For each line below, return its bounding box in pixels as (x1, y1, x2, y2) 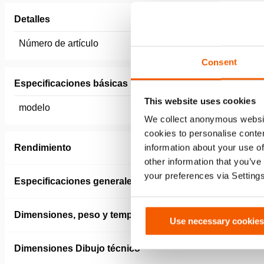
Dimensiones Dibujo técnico (14, 243, 140, 253)
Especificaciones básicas (14, 78, 128, 88)
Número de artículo (19, 38, 98, 48)
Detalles (14, 14, 50, 24)
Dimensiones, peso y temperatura (14, 210, 164, 220)
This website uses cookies (144, 95, 256, 105)
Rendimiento (14, 143, 71, 153)
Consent (202, 57, 237, 67)
